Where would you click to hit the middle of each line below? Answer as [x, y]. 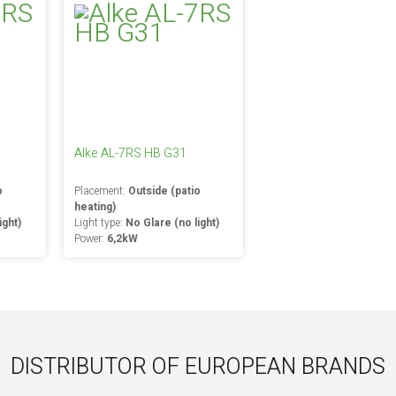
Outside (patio [164, 191]
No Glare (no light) [172, 223]
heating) [95, 207]
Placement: [101, 191]
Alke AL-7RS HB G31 [130, 153]
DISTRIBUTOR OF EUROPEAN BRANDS [198, 367]
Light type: [99, 223]
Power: [90, 239]
